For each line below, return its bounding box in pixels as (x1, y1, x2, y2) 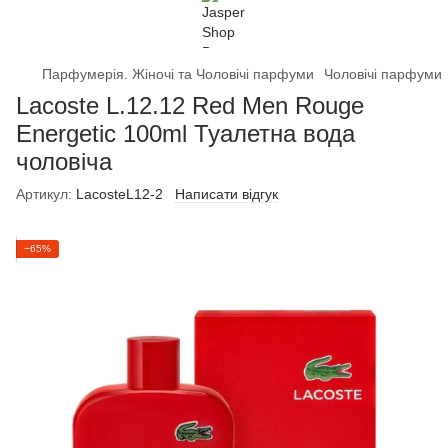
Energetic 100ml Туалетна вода (16, 120, 355, 147)
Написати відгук (175, 186, 278, 202)
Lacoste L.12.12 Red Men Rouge (16, 92, 364, 119)
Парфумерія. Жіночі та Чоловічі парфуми (42, 66, 314, 82)
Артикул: (16, 186, 72, 202)
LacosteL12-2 (72, 186, 163, 202)
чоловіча (16, 148, 112, 175)
